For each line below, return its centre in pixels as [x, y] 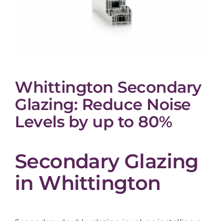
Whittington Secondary [108, 87]
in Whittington [88, 183]
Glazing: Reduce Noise [103, 104]
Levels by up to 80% [93, 121]
